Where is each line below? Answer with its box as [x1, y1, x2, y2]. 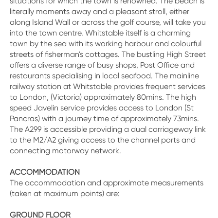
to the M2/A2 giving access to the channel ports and [10, 135, 196, 145]
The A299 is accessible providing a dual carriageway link [10, 125, 206, 134]
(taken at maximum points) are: [10, 189, 120, 198]
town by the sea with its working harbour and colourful [10, 39, 201, 48]
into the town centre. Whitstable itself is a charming [10, 28, 191, 37]
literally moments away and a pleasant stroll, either [10, 7, 189, 16]
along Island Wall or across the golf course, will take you [10, 18, 206, 27]
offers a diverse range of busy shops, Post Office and [10, 60, 195, 70]
